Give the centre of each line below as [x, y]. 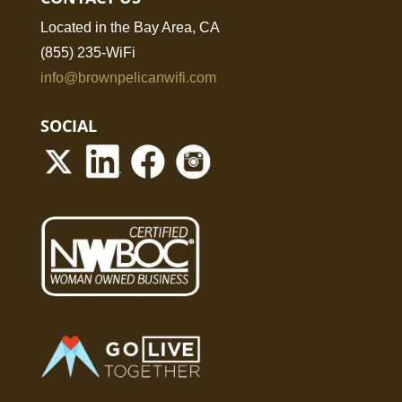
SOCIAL [68, 125]
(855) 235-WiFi [87, 52]
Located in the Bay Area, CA [130, 27]
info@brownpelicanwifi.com [128, 77]
